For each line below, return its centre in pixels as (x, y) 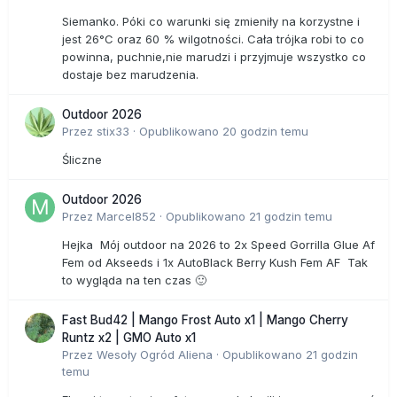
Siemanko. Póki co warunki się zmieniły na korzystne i (211, 22)
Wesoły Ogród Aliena (155, 355)
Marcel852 (126, 217)
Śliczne (82, 160)
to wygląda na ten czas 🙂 (134, 280)
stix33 (113, 132)
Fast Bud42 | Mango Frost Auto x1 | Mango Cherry (205, 320)
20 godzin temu (265, 132)
